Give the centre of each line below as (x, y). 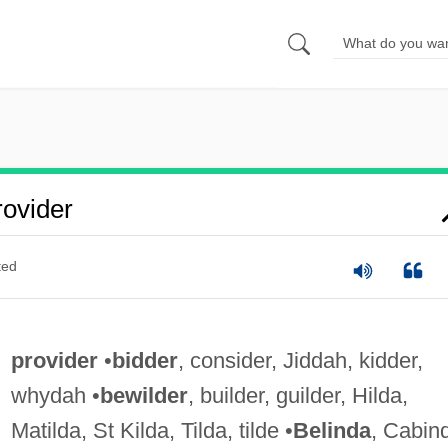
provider (54, 360)
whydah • (55, 395)
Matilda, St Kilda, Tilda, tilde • (151, 430)
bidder (144, 360)
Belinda (331, 430)
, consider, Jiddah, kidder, (300, 360)
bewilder (143, 395)
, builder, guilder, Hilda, (297, 395)
